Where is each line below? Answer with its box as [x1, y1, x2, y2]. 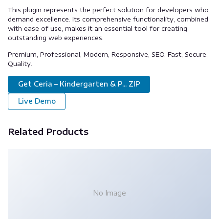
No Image [93, 188, 126, 197]
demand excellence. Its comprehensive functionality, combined [8, 15, 208, 23]
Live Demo [18, 97, 56, 106]
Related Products [8, 125, 88, 137]
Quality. [8, 60, 32, 67]
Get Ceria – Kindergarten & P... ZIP [18, 80, 140, 88]
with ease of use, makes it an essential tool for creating [8, 24, 187, 32]
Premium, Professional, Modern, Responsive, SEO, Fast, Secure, [8, 50, 208, 58]
